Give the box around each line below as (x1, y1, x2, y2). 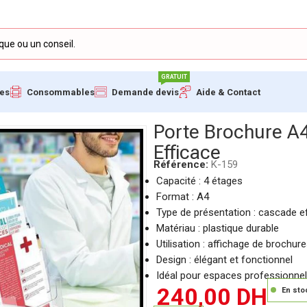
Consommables (27, 86, 95, 97)
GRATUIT (161, 73, 187, 80)
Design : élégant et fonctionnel (156, 254, 293, 266)
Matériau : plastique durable (156, 222, 279, 234)
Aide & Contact (196, 86, 260, 97)
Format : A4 (156, 191, 209, 203)
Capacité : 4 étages (156, 175, 243, 187)
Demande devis (112, 86, 179, 97)
